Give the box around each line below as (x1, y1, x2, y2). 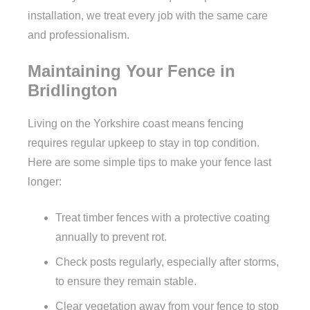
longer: (28, 175, 62, 188)
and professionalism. (28, 28, 129, 41)
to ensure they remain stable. (55, 275, 197, 287)
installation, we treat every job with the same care (28, 9, 268, 21)
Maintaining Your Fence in (28, 61, 235, 80)
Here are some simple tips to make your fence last (28, 156, 271, 168)
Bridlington (28, 80, 118, 100)
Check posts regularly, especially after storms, (55, 255, 279, 268)
